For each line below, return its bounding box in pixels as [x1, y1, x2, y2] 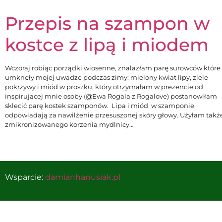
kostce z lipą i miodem [5, 34, 209, 56]
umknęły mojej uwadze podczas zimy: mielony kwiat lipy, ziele [5, 73, 208, 82]
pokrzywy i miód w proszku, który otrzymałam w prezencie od [5, 83, 203, 91]
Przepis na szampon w [5, 12, 210, 35]
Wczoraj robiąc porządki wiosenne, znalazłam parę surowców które [5, 64, 221, 72]
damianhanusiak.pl [45, 172, 120, 182]
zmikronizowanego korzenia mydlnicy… [5, 120, 133, 129]
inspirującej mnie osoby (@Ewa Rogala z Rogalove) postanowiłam [5, 92, 217, 101]
